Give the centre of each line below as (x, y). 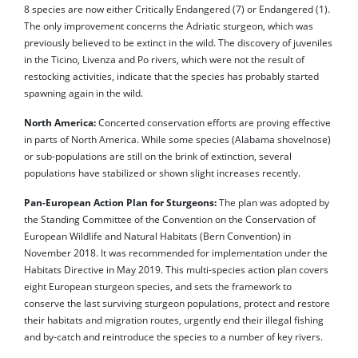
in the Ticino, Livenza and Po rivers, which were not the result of (164, 59)
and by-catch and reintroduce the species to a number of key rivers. (173, 336)
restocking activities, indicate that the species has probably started (171, 76)
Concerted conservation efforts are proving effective (215, 122)
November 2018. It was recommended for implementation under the (176, 253)
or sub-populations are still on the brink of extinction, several (158, 156)
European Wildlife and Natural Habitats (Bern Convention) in (157, 236)
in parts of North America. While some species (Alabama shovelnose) (177, 139)
